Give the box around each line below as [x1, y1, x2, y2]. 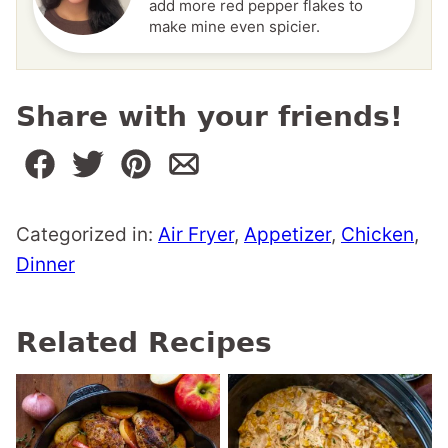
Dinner [16, 252, 75, 276]
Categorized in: [16, 222, 158, 246]
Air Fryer [158, 222, 234, 246]
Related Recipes [16, 325, 272, 359]
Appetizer [244, 222, 331, 246]
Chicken [341, 222, 414, 246]
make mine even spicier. [149, 16, 320, 36]
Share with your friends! [16, 99, 403, 133]
